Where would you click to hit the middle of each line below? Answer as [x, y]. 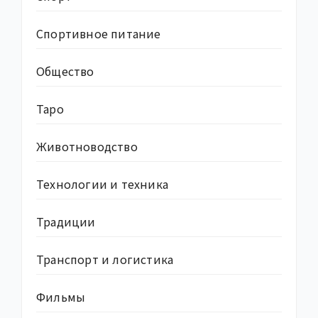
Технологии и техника [102, 184]
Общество [65, 71]
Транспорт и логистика [105, 259]
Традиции [66, 222]
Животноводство [87, 147]
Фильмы [61, 297]
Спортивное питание [99, 34]
